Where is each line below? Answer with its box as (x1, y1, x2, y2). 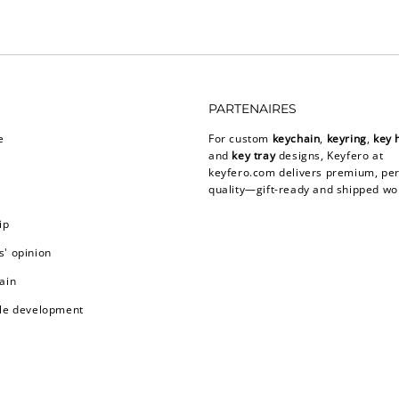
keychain (272, 131, 321, 147)
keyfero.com (208, 165, 276, 181)
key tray (232, 148, 276, 164)
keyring (326, 131, 367, 147)
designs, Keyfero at (275, 148, 384, 164)
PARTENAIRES (208, 101, 297, 118)
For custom (208, 131, 273, 147)
